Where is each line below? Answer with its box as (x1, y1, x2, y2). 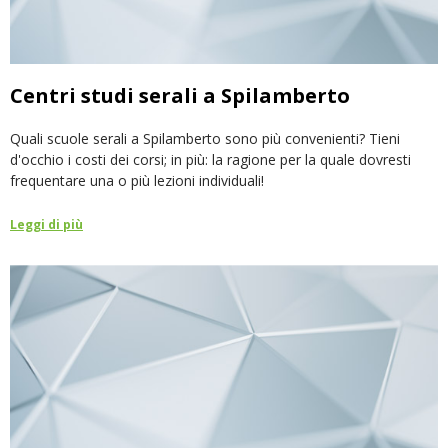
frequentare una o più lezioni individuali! (10, 171, 264, 191)
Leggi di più (10, 216, 83, 234)
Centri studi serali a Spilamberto (10, 82, 350, 110)
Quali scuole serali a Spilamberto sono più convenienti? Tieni (10, 129, 400, 149)
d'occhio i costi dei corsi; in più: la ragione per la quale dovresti (10, 150, 411, 170)
